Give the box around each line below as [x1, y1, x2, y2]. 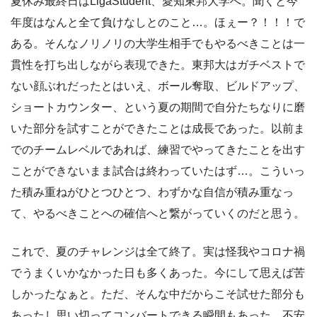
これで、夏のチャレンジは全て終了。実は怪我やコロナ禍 [11, 245, 305, 258]
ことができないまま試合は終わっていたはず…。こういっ [11, 164, 305, 177]
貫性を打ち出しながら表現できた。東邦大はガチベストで [11, 58, 305, 71]
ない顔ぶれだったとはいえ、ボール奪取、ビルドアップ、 [11, 79, 305, 92]
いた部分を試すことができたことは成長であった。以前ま [11, 122, 305, 134]
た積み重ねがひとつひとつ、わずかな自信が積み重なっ [11, 185, 294, 198]
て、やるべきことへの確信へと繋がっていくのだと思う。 [11, 207, 305, 219]
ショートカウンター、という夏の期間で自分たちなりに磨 [11, 100, 305, 113]
